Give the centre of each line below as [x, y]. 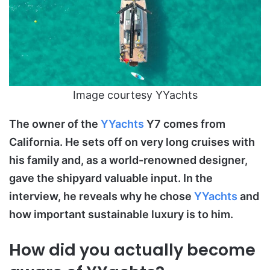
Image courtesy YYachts [135, 95]
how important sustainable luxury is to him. [121, 214]
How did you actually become [132, 250]
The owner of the [55, 124]
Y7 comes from [185, 124]
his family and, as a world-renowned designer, [128, 160]
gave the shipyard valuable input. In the [111, 178]
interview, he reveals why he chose [102, 196]
